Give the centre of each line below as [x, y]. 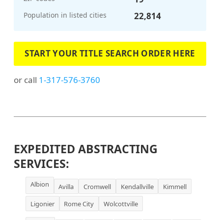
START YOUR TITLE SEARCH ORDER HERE [110, 54]
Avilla [66, 186]
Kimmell [175, 186]
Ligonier [42, 204]
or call [26, 80]
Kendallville [137, 186]
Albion [40, 184]
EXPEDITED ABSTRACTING [86, 149]
